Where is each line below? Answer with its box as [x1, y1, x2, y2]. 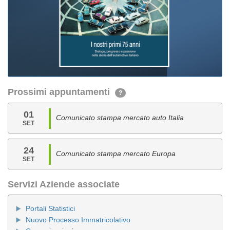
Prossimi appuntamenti [8, 87, 115, 97]
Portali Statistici [26, 204, 75, 213]
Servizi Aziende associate [8, 179, 120, 189]
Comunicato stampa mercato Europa [56, 149, 176, 158]
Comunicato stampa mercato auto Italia [56, 113, 184, 122]
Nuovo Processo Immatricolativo [26, 216, 130, 224]
